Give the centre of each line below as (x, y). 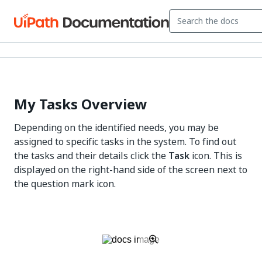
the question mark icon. (65, 184)
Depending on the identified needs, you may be (116, 127)
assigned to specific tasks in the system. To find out (125, 142)
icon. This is (216, 156)
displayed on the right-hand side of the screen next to (131, 170)
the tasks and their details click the (91, 156)
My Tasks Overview (81, 104)
